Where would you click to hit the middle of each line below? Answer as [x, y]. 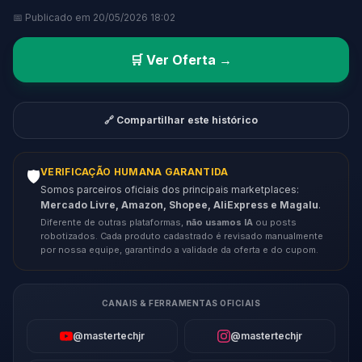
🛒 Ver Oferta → [181, 60]
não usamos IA [219, 223]
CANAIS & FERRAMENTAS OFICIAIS [181, 303]
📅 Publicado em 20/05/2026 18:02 [94, 18]
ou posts [275, 223]
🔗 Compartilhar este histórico [181, 120]
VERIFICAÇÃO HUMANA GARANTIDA [135, 172]
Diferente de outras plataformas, [113, 223]
